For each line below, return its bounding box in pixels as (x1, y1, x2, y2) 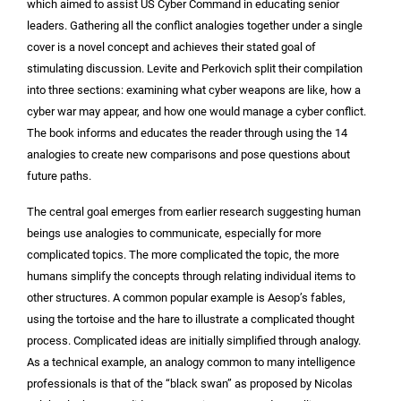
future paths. (27, 168, 91, 183)
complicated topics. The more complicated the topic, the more (27, 248, 339, 262)
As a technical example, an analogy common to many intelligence (27, 355, 355, 370)
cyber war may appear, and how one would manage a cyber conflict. (27, 104, 366, 118)
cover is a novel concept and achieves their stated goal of (27, 39, 316, 54)
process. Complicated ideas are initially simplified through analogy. (27, 334, 361, 348)
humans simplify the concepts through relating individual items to (27, 269, 355, 284)
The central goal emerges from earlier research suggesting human (27, 205, 361, 219)
